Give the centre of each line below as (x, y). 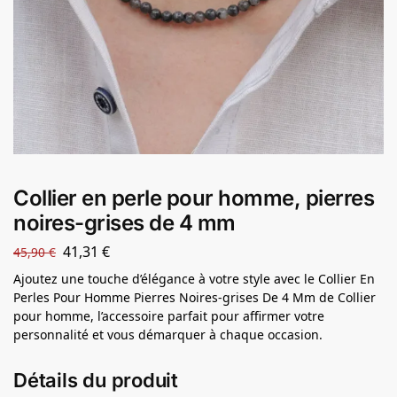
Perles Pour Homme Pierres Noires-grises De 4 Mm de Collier (195, 297)
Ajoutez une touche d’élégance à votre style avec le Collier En (194, 278)
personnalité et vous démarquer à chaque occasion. (168, 334)
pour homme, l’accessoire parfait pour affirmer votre (169, 315)
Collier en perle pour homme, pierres (194, 198)
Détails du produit (96, 381)
